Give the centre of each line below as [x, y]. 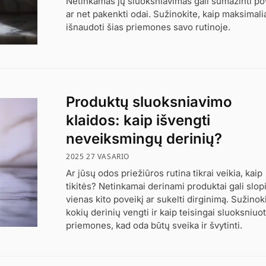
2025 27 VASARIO [98, 156]
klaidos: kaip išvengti [138, 121]
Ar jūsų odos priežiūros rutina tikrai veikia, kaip [164, 173]
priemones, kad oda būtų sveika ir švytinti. [154, 225]
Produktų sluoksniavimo [149, 102]
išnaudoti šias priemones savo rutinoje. [148, 27]
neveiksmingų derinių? [144, 139]
